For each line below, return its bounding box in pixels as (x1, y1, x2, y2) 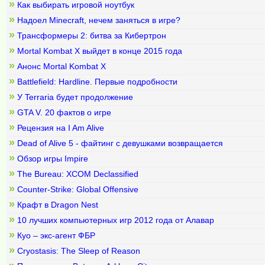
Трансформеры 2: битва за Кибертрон (17, 31, 166, 40)
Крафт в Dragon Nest (17, 200, 98, 209)
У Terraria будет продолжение (17, 92, 133, 102)
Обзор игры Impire (17, 154, 88, 163)
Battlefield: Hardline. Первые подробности (17, 77, 177, 86)
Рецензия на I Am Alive (17, 123, 104, 132)
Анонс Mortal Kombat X (17, 62, 106, 71)
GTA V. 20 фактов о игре (17, 108, 111, 117)
